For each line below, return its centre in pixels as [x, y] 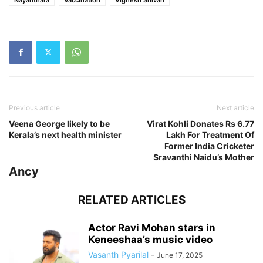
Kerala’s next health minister [65, 134]
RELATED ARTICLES [131, 200]
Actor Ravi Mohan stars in [152, 227]
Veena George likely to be [59, 123]
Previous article [34, 107]
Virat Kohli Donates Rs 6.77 [200, 123]
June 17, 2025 [180, 255]
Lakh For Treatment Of [210, 134]
